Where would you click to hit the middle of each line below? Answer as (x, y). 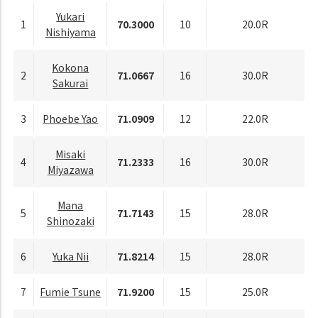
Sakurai (71, 83)
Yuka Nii (70, 256)
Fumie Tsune (71, 291)
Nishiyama (70, 32)
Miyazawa (70, 169)
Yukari (71, 16)
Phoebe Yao (71, 118)
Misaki (71, 154)
